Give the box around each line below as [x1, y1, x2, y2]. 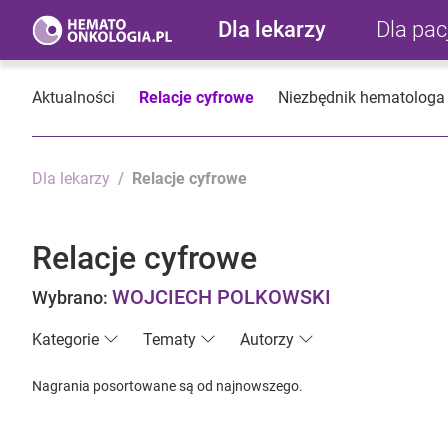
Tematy [143, 330, 196, 350]
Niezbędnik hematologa [278, 88, 445, 108]
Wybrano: [32, 287, 112, 309]
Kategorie [32, 330, 99, 350]
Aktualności [32, 88, 115, 107]
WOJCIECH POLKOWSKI [112, 285, 331, 310]
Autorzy [240, 330, 294, 350]
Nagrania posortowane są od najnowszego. [32, 378, 303, 395]
